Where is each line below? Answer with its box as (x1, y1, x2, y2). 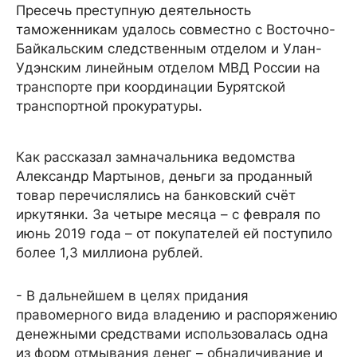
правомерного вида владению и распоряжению (16, 307, 338, 324)
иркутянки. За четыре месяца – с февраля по (16, 206, 320, 223)
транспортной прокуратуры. (16, 98, 202, 115)
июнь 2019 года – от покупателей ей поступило (16, 226, 332, 242)
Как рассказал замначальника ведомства (16, 149, 296, 166)
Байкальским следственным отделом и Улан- (16, 41, 322, 57)
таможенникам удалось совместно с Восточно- (16, 22, 335, 38)
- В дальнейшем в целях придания (16, 288, 249, 304)
